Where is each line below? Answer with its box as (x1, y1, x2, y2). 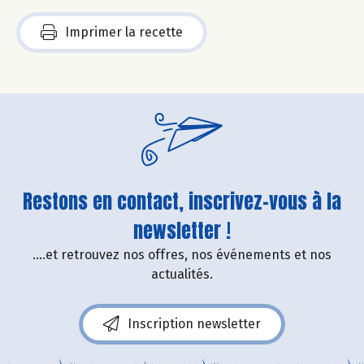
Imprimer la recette (65, 24, 183, 41)
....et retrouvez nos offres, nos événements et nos (32, 247, 331, 263)
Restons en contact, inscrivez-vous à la (23, 187, 341, 217)
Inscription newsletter (128, 316, 261, 332)
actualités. (151, 266, 213, 283)
